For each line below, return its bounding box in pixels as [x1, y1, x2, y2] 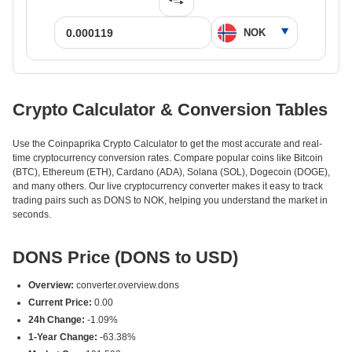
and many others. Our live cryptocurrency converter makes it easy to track [13, 181, 323, 192]
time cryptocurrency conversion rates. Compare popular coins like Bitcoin [13, 152, 323, 163]
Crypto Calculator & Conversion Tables [13, 100, 328, 119]
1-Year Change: [28, 332, 97, 343]
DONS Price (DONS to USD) [13, 247, 238, 267]
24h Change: [28, 314, 85, 325]
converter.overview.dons [74, 280, 179, 291]
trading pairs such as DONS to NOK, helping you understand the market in [13, 195, 328, 206]
